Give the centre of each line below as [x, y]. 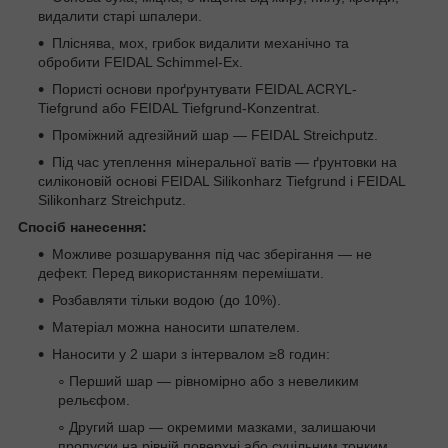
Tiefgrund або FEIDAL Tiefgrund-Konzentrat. [179, 107]
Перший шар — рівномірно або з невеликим [214, 380]
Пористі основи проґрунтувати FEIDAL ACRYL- [204, 88]
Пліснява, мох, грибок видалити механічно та [200, 42]
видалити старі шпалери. [120, 15]
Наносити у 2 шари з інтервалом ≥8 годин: [191, 353]
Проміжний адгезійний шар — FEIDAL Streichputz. [215, 134]
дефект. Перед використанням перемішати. [181, 272]
